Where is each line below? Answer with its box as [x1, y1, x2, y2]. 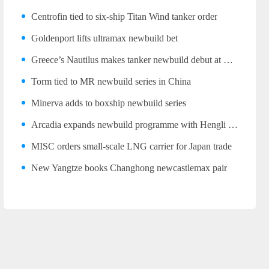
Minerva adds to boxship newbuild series [31, 98, 186, 108]
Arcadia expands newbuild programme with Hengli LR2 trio [31, 119, 228, 130]
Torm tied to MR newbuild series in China [31, 76, 191, 86]
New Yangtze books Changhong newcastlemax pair [31, 163, 227, 173]
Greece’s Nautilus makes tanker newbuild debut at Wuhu [31, 55, 223, 65]
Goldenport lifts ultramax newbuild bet [31, 33, 178, 43]
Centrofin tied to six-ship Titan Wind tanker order [31, 11, 217, 22]
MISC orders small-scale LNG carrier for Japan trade [31, 141, 232, 151]
